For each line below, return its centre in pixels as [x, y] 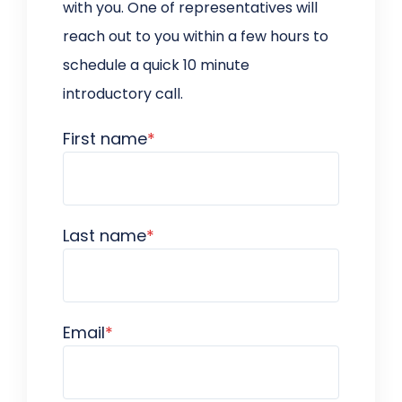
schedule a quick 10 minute [157, 65]
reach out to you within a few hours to [196, 36]
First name [105, 138]
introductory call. [123, 93]
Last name [105, 235]
